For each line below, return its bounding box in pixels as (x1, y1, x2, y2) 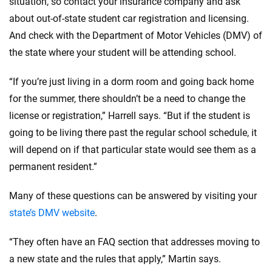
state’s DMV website (9, 207, 95, 219)
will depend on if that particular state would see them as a (9, 144, 256, 155)
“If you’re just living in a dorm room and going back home (9, 76, 254, 87)
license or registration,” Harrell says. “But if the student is (9, 110, 250, 121)
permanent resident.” (9, 161, 97, 172)
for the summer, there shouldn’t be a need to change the (9, 93, 245, 104)
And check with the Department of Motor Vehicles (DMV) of (9, 30, 262, 41)
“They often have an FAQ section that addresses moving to (9, 236, 260, 248)
